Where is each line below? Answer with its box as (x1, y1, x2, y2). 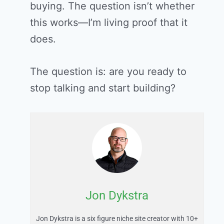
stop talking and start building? (30, 82, 175, 94)
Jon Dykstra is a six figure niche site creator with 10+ (36, 214, 198, 223)
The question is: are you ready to (30, 65, 186, 78)
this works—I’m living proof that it (30, 16, 187, 29)
